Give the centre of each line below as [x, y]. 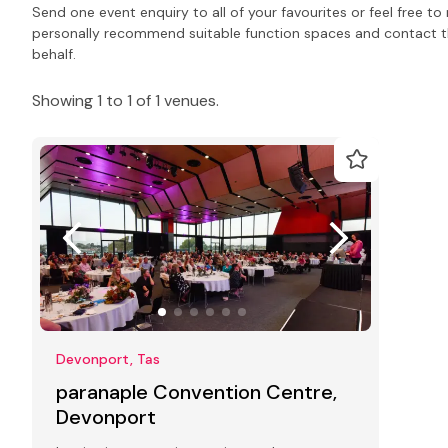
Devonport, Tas [108, 359]
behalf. [54, 53]
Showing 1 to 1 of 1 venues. [125, 100]
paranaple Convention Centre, [196, 392]
